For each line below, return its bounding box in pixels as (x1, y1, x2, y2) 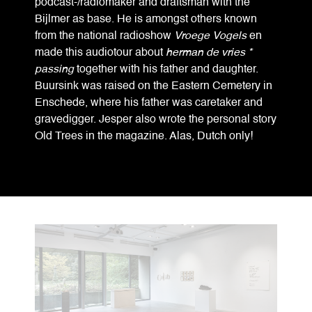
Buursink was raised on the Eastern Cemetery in (35, 81, 272, 93)
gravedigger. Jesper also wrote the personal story (35, 114, 276, 126)
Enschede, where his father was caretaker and (35, 97, 263, 109)
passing (35, 64, 74, 76)
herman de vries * (166, 47, 252, 59)
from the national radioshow (35, 31, 174, 42)
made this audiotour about (35, 47, 166, 59)
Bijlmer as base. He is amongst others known (35, 14, 257, 26)
